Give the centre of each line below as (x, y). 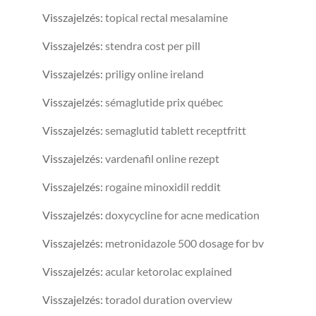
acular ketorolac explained (169, 272)
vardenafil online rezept (162, 159)
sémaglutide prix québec (164, 102)
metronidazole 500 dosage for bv (184, 243)
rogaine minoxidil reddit (163, 187)
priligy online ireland (154, 74)
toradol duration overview (169, 300)
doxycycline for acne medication (182, 215)
